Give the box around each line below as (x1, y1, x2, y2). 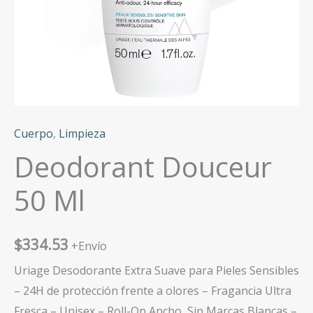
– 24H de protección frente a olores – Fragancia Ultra (14, 283, 291, 299)
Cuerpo (14, 126, 53, 141)
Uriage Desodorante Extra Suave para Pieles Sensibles (14, 263, 299, 279)
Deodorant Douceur (14, 147, 272, 186)
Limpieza (59, 126, 105, 141)
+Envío (71, 238, 107, 254)
